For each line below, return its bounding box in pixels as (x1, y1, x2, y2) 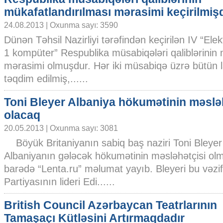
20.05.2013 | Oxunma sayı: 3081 (4, 123, 118, 132)
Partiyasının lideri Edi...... (4, 176, 115, 187)
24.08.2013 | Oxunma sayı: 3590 (4, 20, 118, 29)
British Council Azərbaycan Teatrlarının (4, 199, 217, 212)
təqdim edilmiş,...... (4, 73, 88, 84)
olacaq (4, 109, 40, 121)
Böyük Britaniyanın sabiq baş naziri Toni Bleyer (4, 137, 222, 148)
